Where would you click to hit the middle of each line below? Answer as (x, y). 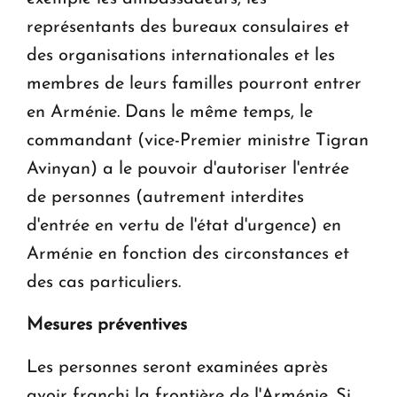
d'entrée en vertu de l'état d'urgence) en (184, 226)
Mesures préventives (107, 325)
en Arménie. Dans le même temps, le (170, 112)
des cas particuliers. (104, 282)
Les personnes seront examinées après (177, 367)
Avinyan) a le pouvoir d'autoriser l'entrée (188, 169)
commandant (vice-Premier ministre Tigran (198, 140)
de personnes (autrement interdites (165, 197)
